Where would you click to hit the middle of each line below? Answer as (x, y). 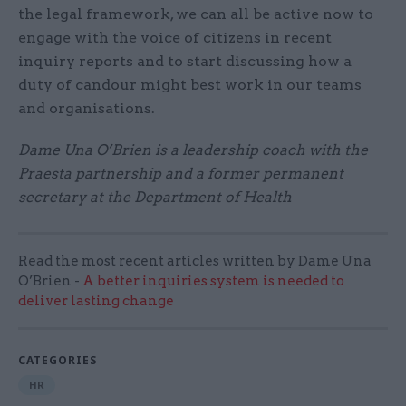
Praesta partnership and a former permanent (181, 173)
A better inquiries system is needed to (213, 280)
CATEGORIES (58, 360)
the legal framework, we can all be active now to (196, 14)
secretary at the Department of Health (155, 197)
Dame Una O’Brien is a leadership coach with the (193, 150)
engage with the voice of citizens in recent (175, 37)
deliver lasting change (96, 300)
